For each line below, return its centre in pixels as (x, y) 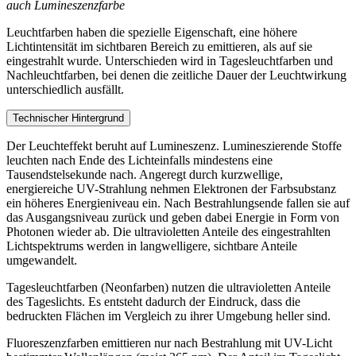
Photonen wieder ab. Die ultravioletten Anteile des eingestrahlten (168, 231)
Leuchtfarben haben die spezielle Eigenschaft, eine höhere (152, 32)
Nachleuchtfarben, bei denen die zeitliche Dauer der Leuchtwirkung (176, 75)
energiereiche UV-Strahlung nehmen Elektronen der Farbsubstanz (171, 188)
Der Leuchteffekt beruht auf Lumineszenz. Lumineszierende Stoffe (174, 145)
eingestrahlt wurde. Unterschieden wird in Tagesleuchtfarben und (170, 60)
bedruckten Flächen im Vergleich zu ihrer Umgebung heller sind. (168, 315)
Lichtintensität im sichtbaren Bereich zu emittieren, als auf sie (159, 46)
